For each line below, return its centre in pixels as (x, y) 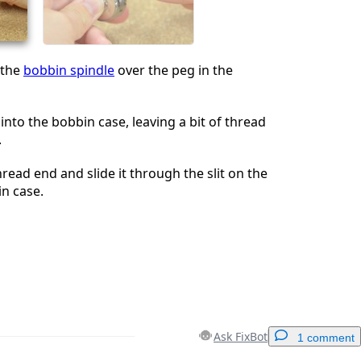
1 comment (326, 337)
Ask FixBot (241, 336)
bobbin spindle (69, 70)
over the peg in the (174, 70)
